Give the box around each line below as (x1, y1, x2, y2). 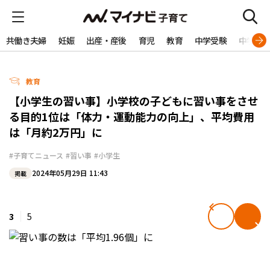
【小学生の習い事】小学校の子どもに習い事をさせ (9, 93, 259, 108)
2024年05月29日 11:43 (32, 168, 108, 178)
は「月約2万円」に (9, 124, 102, 140)
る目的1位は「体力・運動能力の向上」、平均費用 (9, 108, 254, 124)
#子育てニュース (9, 150, 63, 161)
